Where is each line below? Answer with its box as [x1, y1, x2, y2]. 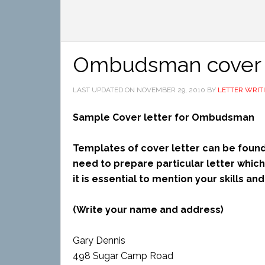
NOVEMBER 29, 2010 [137, 86, 205, 94]
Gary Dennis [73, 235, 125, 246]
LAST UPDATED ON [73, 86, 137, 94]
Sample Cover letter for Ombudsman [73, 112, 254, 123]
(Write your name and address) [73, 204, 224, 215]
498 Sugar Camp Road [73, 250, 173, 261]
